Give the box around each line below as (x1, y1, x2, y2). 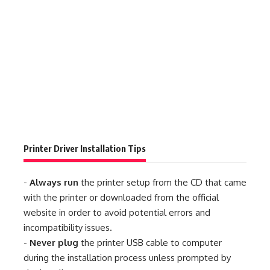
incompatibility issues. (24, 221, 112, 233)
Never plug (30, 236, 81, 248)
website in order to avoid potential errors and (24, 206, 210, 218)
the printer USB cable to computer (81, 236, 222, 248)
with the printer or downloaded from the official (24, 191, 219, 203)
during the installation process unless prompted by (24, 251, 231, 263)
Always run (30, 176, 78, 188)
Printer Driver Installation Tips (24, 142, 146, 154)
